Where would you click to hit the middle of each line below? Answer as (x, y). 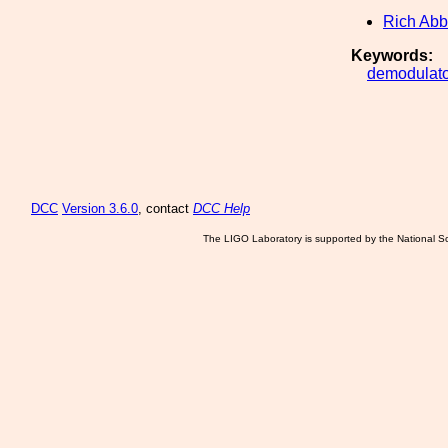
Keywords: (392, 55)
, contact (165, 208)
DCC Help (221, 208)
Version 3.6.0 (100, 208)
